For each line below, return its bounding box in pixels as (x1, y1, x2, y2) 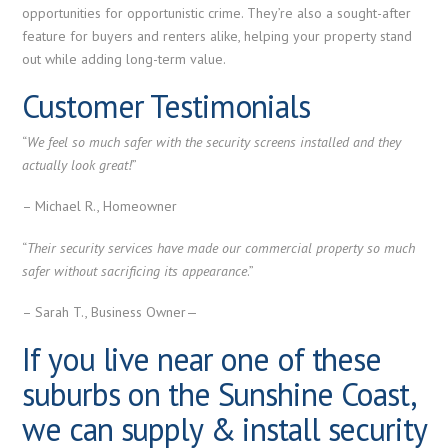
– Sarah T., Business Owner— (22, 302, 199, 321)
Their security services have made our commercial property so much (27, 238, 416, 257)
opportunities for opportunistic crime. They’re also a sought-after (22, 4, 412, 22)
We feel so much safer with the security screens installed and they (27, 132, 402, 151)
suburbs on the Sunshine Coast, (22, 373, 415, 416)
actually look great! (22, 155, 133, 174)
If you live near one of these (22, 338, 381, 381)
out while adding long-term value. (22, 50, 227, 68)
